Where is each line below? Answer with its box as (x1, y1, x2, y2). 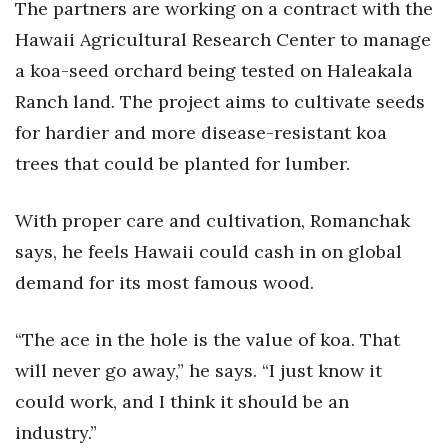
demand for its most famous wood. (15, 271, 314, 294)
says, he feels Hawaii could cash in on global (15, 240, 402, 263)
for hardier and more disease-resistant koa (15, 121, 387, 144)
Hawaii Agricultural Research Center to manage (15, 28, 431, 51)
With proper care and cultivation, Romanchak (15, 209, 410, 232)
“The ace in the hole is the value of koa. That (15, 328, 400, 351)
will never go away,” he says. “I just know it (15, 359, 382, 382)
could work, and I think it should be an (15, 390, 349, 413)
